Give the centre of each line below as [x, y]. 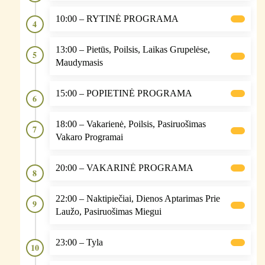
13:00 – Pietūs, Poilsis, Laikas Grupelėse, [132, 49]
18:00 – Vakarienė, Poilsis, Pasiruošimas [130, 124]
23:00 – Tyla [79, 242]
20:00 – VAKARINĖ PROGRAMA [124, 167]
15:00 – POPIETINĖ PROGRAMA [124, 93]
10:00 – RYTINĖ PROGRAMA [117, 18]
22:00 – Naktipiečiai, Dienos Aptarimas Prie [138, 198]
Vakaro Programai [89, 137]
